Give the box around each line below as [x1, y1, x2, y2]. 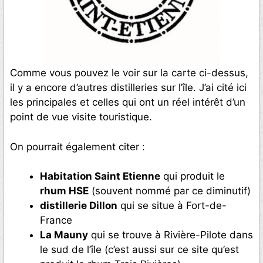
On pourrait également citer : [10, 140, 145, 153]
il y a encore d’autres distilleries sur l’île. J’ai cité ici [10, 82, 247, 94]
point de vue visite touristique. [10, 111, 152, 123]
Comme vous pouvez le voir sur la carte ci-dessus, [10, 67, 248, 79]
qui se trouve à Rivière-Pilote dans [88, 229, 253, 241]
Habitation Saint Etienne [40, 170, 160, 183]
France [40, 214, 72, 227]
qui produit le [160, 170, 225, 183]
